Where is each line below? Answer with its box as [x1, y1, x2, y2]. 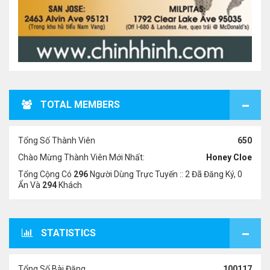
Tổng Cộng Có [18, 169, 74, 179]
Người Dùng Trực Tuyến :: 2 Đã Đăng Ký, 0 [88, 169, 242, 179]
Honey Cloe [206, 152, 252, 162]
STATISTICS [41, 227, 96, 239]
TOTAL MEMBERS [40, 99, 120, 110]
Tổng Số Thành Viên [18, 136, 95, 145]
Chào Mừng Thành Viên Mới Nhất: [18, 152, 145, 162]
